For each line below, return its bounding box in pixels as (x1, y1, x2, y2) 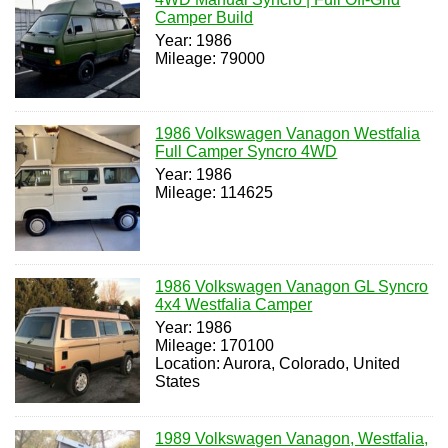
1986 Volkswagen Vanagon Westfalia (155, 125, 421, 143)
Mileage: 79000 (155, 50, 266, 67)
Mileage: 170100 (155, 336, 275, 354)
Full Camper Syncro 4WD (155, 143, 338, 161)
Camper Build (155, 9, 254, 26)
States (155, 372, 201, 390)
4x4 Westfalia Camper (155, 295, 313, 313)
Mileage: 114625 (155, 184, 274, 202)
